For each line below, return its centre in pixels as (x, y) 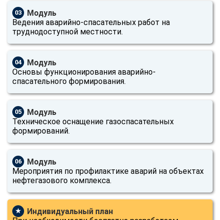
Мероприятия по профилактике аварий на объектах (108, 171)
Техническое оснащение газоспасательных (93, 121)
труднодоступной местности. (68, 31)
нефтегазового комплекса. (62, 180)
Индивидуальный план (70, 211)
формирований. (41, 131)
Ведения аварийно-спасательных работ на (91, 22)
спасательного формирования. (69, 81)
